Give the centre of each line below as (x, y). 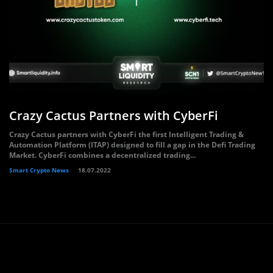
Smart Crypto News (39, 170)
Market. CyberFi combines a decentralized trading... (102, 155)
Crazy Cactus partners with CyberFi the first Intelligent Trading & (126, 134)
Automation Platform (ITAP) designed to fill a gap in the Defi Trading (132, 145)
